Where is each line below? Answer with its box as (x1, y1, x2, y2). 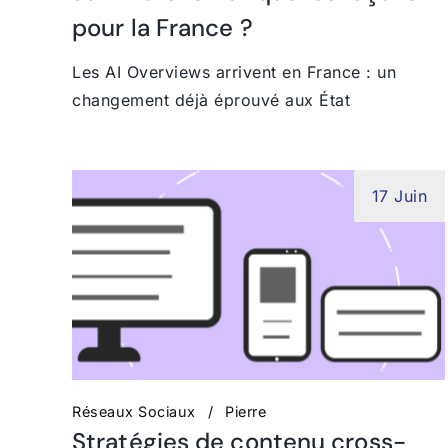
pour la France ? (72, 11, 253, 43)
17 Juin (371, 185, 428, 206)
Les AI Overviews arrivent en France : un (72, 61, 396, 82)
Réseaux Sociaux (72, 402, 196, 420)
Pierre (225, 402, 266, 420)
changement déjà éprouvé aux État (72, 89, 350, 110)
